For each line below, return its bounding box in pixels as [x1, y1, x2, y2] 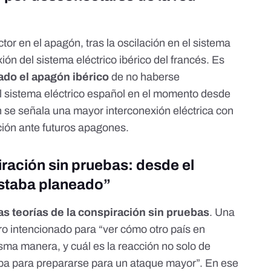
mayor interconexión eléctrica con [73, 105, 234, 117]
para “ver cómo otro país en [72, 223, 206, 236]
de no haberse [109, 71, 180, 83]
